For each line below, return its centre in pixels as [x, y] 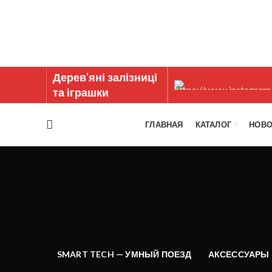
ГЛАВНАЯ [164, 124]
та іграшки [81, 93]
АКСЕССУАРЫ [239, 254]
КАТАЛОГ [213, 124]
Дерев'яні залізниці [105, 77]
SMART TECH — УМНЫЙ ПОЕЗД [124, 254]
